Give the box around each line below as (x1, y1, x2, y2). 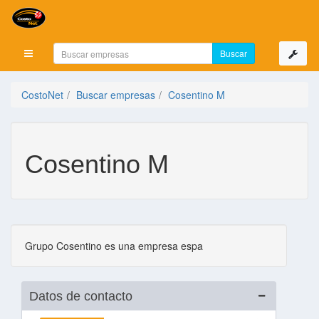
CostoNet (21, 88, 63, 102)
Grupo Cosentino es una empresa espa (25, 239, 203, 253)
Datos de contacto (29, 289, 132, 303)
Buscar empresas (76, 88, 155, 102)
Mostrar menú (31, 48, 88, 58)
